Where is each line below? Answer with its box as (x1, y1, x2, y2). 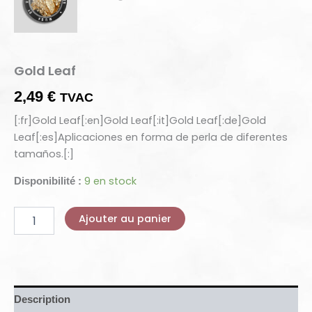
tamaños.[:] (14, 147, 74, 162)
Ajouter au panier (78, 212, 171, 226)
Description (14, 293, 70, 305)
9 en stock (84, 173, 136, 188)
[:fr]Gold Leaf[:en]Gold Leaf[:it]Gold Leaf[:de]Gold (14, 114, 266, 128)
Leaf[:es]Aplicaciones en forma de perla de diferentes (14, 130, 288, 145)
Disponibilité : (14, 175, 81, 187)
